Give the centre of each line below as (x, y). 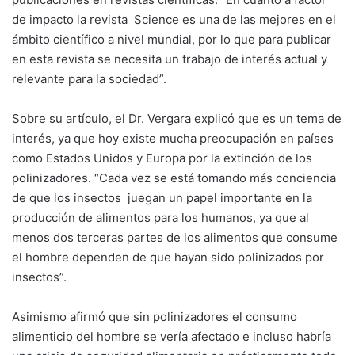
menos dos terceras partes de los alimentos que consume (175, 238)
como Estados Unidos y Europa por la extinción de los (162, 158)
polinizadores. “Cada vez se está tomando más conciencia (174, 178)
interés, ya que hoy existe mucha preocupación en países (173, 139)
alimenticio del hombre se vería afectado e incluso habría (172, 337)
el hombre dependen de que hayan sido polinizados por (168, 258)
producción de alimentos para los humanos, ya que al (160, 218)
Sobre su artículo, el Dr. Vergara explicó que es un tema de (177, 119)
